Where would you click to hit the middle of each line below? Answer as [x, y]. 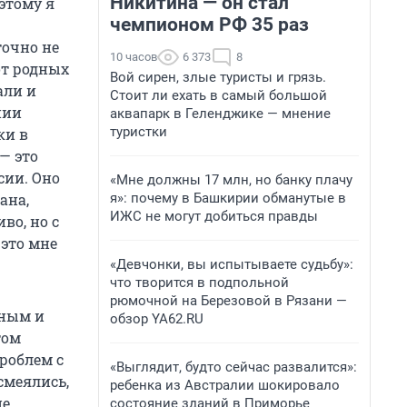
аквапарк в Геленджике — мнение [220, 114]
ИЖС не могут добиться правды [214, 216]
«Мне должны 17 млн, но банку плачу [231, 180]
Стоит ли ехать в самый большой [218, 95]
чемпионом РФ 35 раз [209, 25]
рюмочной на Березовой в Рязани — [228, 301]
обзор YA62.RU [157, 319]
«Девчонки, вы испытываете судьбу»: [232, 264]
